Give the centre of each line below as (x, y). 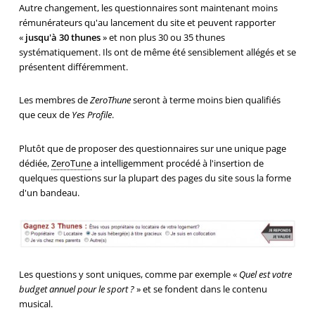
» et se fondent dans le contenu (200, 289)
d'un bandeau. (49, 193)
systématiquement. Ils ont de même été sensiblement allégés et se (157, 52)
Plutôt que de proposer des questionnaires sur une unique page (152, 149)
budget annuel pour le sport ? (76, 289)
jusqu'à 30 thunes (63, 37)
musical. (36, 303)
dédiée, (35, 163)
